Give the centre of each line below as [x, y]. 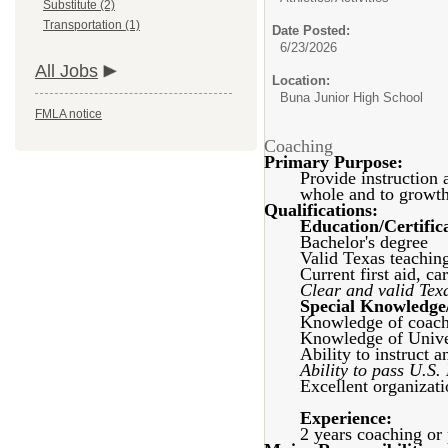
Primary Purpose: [333, 162]
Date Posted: [311, 30]
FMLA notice [68, 114]
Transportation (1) [91, 25]
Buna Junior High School [351, 97]
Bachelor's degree [364, 242]
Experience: [346, 418]
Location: [301, 80]
